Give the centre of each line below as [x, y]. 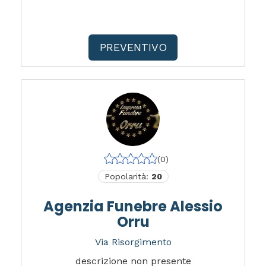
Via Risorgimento [133, 242]
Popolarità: [128, 176]
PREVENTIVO [133, 47]
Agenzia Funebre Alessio [133, 206]
